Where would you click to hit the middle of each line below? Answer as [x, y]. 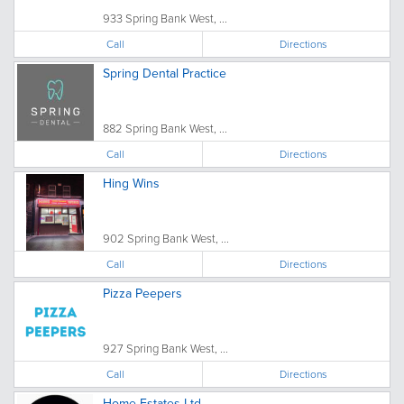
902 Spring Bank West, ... [166, 238]
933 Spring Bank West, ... [165, 18]
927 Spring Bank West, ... [165, 348]
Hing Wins [131, 183]
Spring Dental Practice [165, 73]
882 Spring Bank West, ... [165, 128]
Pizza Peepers [142, 293]
